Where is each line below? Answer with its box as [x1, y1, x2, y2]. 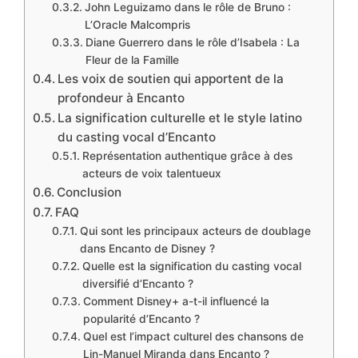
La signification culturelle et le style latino [58, 109, 303, 125]
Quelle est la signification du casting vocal [82, 259, 301, 272]
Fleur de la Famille [85, 53, 179, 66]
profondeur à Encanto [58, 89, 185, 105]
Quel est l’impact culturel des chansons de [82, 329, 304, 343]
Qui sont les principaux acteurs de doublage [79, 224, 311, 237]
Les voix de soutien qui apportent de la [58, 70, 284, 86]
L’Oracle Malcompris [84, 18, 190, 31]
